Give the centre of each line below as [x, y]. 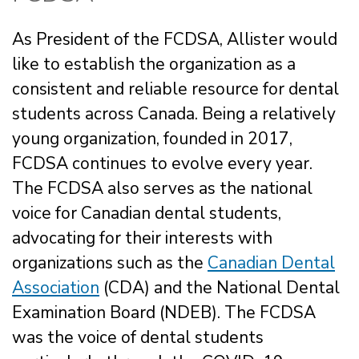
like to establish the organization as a [154, 64]
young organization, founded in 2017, [152, 138]
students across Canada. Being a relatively [174, 113]
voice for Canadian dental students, [147, 213]
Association [56, 287]
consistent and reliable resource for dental [175, 89]
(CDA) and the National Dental [220, 287]
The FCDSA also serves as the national [162, 188]
